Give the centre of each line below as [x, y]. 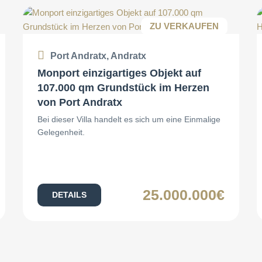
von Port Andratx [80, 102]
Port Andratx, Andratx [98, 56]
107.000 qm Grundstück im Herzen [123, 87]
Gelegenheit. [61, 132]
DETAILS [69, 195]
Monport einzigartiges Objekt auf [119, 73]
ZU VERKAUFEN [184, 26]
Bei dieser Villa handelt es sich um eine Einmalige [129, 119]
